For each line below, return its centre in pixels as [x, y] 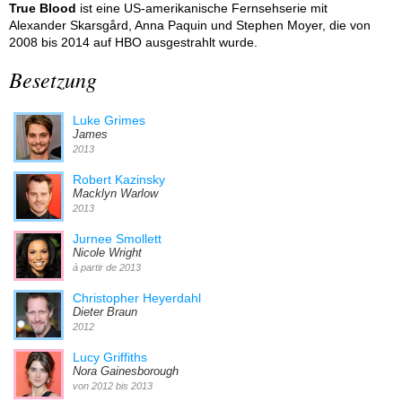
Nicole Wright [107, 253]
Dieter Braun [105, 312]
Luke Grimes [109, 120]
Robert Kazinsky [119, 179]
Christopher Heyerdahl [137, 297]
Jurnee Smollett [117, 238]
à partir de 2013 [107, 267]
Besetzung [53, 79]
